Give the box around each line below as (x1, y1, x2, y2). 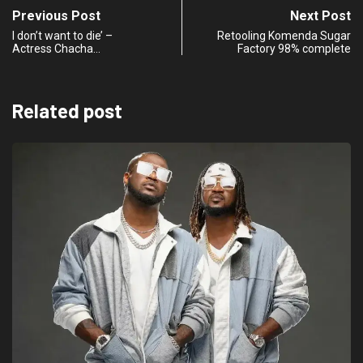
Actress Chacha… (12, 41, 100, 55)
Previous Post (12, 7, 100, 23)
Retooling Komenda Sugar (217, 28, 351, 42)
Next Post (290, 7, 351, 23)
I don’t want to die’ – (12, 28, 113, 42)
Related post (12, 98, 122, 122)
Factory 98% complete (237, 41, 351, 55)
